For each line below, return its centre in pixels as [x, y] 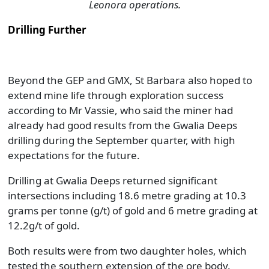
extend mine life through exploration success [115, 95]
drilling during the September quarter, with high [121, 140]
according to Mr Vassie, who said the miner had [120, 110]
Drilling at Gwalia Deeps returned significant [112, 180]
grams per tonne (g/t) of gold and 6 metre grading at [132, 210]
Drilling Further [47, 30]
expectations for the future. [74, 155]
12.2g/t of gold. [44, 225]
